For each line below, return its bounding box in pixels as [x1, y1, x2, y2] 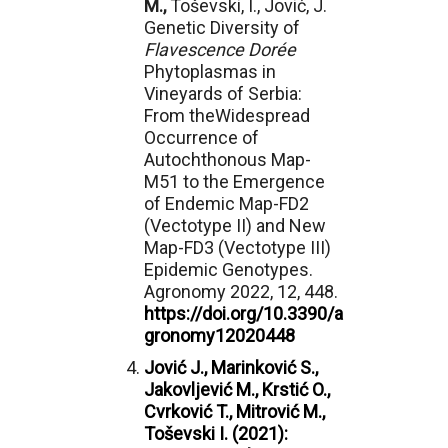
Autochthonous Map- [144, 149, 311, 170]
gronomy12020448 [144, 325, 295, 346]
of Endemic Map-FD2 [144, 193, 309, 214]
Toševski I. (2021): [144, 423, 288, 444]
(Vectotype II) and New [144, 215, 326, 236]
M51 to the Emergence [144, 171, 325, 192]
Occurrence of [144, 127, 259, 148]
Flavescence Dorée [144, 39, 296, 60]
